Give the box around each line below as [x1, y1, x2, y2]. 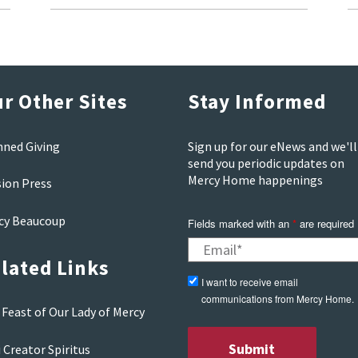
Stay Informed [187, 89, 326, 115]
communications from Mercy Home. [201, 292, 354, 306]
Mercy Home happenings [187, 171, 323, 188]
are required [296, 216, 354, 232]
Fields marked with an [187, 216, 292, 232]
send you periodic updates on [187, 154, 344, 171]
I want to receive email [201, 275, 298, 289]
